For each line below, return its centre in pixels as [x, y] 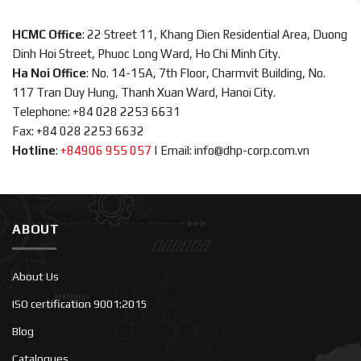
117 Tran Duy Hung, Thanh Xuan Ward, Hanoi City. [144, 92]
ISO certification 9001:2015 [80, 304]
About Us [35, 277]
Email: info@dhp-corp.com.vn [235, 150]
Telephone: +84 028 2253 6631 [96, 111]
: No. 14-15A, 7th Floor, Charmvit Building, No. [206, 73]
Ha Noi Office [49, 73]
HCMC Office [47, 34]
